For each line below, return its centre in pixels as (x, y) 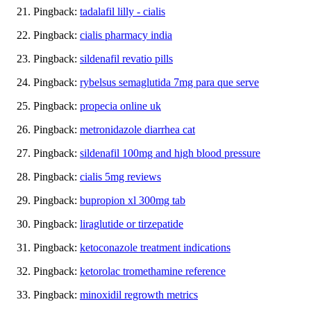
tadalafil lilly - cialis (123, 11)
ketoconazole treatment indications (155, 247)
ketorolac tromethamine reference (153, 271)
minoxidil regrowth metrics (139, 294)
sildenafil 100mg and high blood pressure (170, 153)
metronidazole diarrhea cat (137, 129)
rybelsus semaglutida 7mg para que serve (169, 82)
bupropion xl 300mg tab (133, 200)
